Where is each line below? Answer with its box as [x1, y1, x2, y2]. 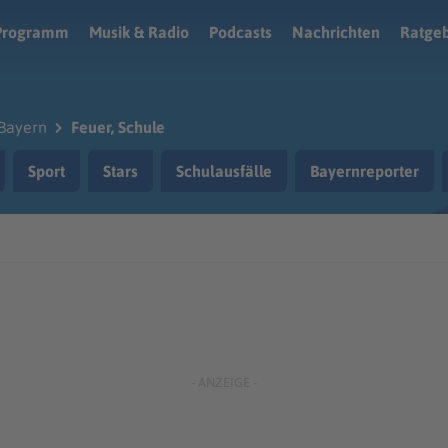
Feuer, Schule [71, 118, 165, 136]
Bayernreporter [310, 162, 419, 180]
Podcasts [209, 23, 272, 41]
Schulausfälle [176, 162, 272, 180]
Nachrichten [292, 23, 380, 41]
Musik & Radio [89, 23, 189, 41]
